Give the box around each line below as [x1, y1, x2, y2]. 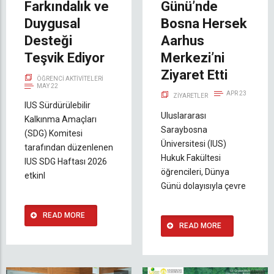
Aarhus [161, 32, 204, 48]
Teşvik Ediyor [24, 50, 105, 65]
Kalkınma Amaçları [24, 114, 97, 124]
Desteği [24, 32, 72, 48]
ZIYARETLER [173, 92, 208, 99]
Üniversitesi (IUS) [161, 138, 226, 149]
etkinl [24, 170, 45, 180]
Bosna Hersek [161, 15, 247, 31]
